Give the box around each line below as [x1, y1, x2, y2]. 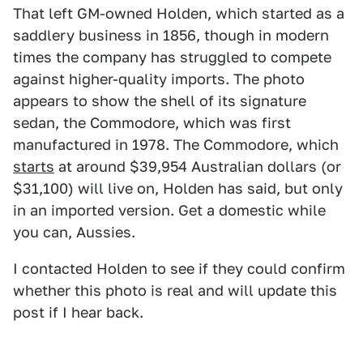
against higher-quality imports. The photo [13, 70, 305, 88]
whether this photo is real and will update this [13, 282, 337, 299]
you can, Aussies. [13, 224, 135, 241]
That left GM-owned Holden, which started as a [13, 5, 344, 22]
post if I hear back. [13, 304, 143, 321]
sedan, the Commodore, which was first [13, 114, 291, 131]
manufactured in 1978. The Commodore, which [13, 136, 339, 153]
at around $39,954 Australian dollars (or [54, 158, 341, 175]
